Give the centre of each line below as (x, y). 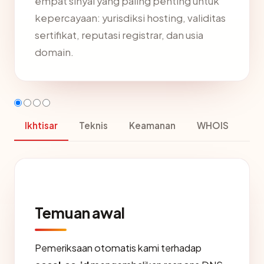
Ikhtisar (41, 126)
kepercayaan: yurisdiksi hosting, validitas (130, 18)
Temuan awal (80, 213)
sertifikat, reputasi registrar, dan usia (119, 35)
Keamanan (152, 126)
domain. (54, 52)
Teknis (93, 126)
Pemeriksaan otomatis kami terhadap (118, 248)
